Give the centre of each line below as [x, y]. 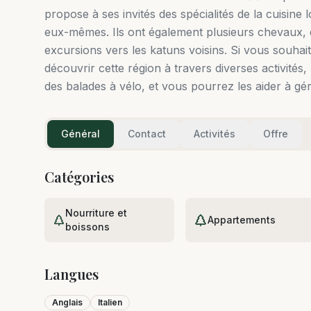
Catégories [79, 177]
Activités [215, 134]
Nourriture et [96, 213]
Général [81, 134]
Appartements [241, 220]
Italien [110, 303]
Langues [72, 274]
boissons [88, 227]
